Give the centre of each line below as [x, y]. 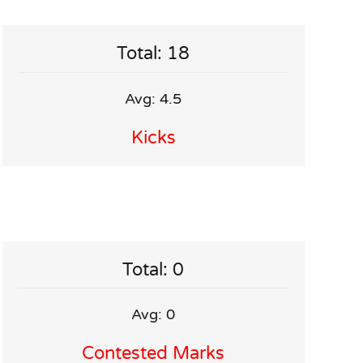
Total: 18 [154, 54]
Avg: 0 [154, 315]
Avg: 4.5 [154, 98]
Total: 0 [154, 269]
